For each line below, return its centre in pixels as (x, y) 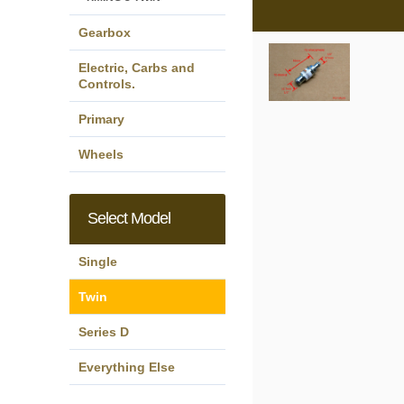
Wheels (101, 154)
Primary (101, 119)
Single (98, 262)
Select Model (129, 218)
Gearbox (105, 32)
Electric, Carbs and (137, 68)
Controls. (107, 84)
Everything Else (127, 367)
